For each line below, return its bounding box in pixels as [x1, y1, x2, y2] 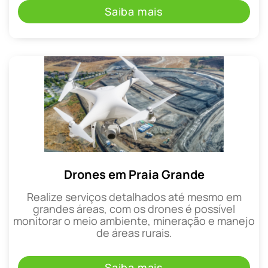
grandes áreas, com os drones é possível [33, 201, 235, 216]
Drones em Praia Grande [63, 166, 205, 182]
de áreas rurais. [96, 225, 172, 240]
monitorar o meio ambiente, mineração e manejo [13, 213, 255, 228]
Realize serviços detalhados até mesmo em [26, 189, 242, 204]
